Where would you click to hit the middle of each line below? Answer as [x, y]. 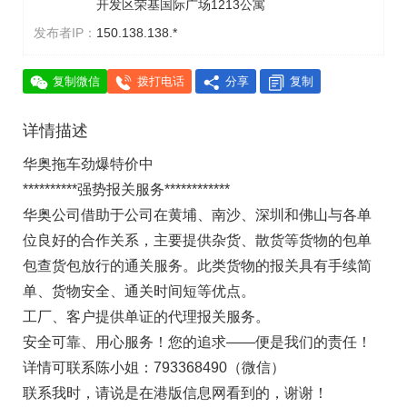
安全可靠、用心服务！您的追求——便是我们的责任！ [197, 342]
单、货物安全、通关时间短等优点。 [139, 291]
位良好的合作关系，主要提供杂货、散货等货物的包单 [197, 240]
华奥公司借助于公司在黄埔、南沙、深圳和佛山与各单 [197, 215]
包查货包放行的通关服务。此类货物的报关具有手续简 [197, 266]
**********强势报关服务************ [126, 189]
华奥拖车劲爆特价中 [88, 164]
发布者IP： [65, 33]
